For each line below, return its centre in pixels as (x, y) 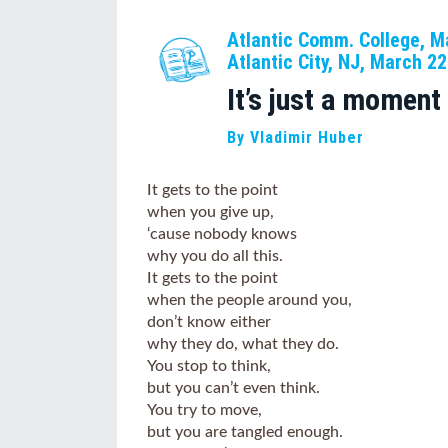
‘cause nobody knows (222, 234)
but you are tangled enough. (245, 432)
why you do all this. (215, 256)
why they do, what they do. (243, 344)
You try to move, (204, 410)
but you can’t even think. (233, 388)
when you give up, (210, 212)
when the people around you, (249, 300)
